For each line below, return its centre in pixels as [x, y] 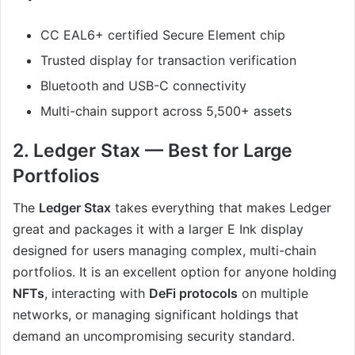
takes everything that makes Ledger [221, 208]
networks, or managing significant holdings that [156, 315]
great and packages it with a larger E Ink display [158, 229]
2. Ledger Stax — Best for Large [153, 150]
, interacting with [97, 294]
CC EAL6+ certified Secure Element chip [163, 34]
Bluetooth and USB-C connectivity [143, 85]
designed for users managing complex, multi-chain [164, 251]
